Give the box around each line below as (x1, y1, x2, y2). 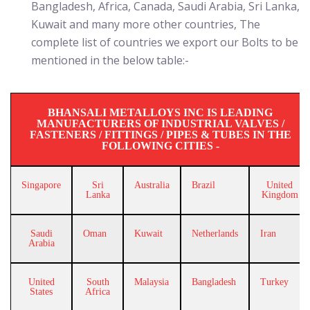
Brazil (192, 180, 215, 190)
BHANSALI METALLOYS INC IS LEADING (48, 107, 273, 118)
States (30, 286, 53, 297)
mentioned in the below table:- (31, 53, 189, 68)
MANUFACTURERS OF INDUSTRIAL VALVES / (36, 118, 284, 129)
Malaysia (134, 277, 169, 287)
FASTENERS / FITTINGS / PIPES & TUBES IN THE (29, 129, 291, 140)
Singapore (21, 180, 61, 190)
